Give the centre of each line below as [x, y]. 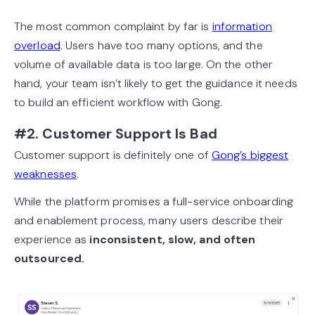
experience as [51, 239]
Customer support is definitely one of [113, 155]
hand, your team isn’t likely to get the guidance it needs [156, 83]
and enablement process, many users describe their [149, 220]
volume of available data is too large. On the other [144, 64]
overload [37, 45]
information [242, 26]
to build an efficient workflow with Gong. [118, 102]
